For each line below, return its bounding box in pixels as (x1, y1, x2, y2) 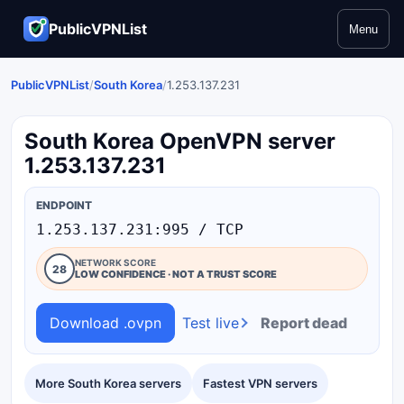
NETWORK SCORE (75, 257, 156, 268)
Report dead (261, 314, 347, 332)
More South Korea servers (35, 376, 181, 390)
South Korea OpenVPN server (24, 128, 335, 154)
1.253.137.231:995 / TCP (36, 221, 243, 238)
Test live (182, 314, 239, 332)
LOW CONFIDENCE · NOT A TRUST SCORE (75, 268, 277, 280)
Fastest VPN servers (203, 376, 317, 390)
